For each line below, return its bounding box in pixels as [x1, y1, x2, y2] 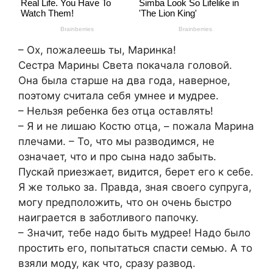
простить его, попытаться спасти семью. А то [18, 242, 252, 255]
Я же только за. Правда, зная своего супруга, [18, 181, 252, 194]
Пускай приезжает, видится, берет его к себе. [18, 166, 253, 179]
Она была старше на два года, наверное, [18, 74, 230, 87]
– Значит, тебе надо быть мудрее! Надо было [18, 227, 250, 239]
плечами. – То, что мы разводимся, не [18, 135, 214, 148]
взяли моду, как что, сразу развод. [18, 257, 196, 270]
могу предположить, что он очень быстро [18, 196, 232, 209]
